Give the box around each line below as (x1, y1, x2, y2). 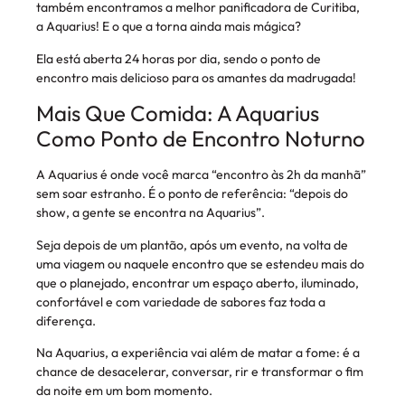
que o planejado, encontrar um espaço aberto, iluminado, (36, 274, 359, 291)
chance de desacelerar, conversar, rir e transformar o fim (36, 363, 363, 381)
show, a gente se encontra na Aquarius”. (36, 204, 268, 221)
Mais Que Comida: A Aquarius (36, 99, 319, 127)
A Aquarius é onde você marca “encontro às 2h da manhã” (36, 166, 366, 184)
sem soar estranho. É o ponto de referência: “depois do (36, 185, 348, 202)
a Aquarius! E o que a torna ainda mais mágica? (36, 18, 304, 35)
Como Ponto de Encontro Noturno (36, 125, 365, 153)
